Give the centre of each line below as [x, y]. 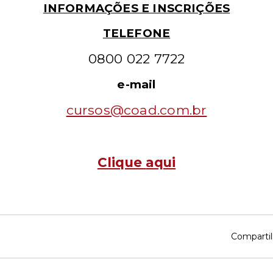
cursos [88, 110]
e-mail [136, 84]
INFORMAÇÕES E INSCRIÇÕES [136, 8]
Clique [122, 162]
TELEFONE [136, 33]
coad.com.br [165, 110]
